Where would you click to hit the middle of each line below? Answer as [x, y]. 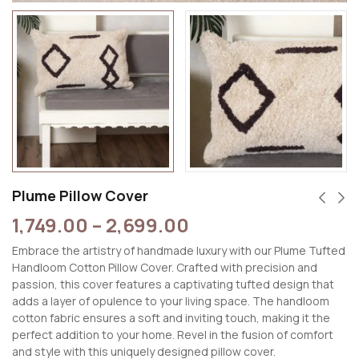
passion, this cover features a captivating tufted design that [173, 284]
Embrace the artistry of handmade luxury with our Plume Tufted [179, 251]
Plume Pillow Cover [80, 196]
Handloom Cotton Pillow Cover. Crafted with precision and [165, 268]
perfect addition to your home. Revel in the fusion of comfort [173, 335]
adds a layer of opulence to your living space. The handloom [171, 301]
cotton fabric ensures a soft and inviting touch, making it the [171, 318]
